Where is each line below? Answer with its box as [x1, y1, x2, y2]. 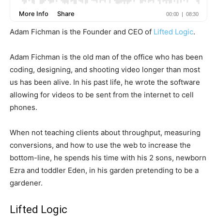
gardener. [10, 178, 43, 187]
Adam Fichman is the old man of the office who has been [10, 52, 203, 62]
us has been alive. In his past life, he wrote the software [10, 77, 200, 87]
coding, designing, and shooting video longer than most [10, 65, 200, 74]
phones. [10, 103, 37, 112]
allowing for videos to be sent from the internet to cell [10, 90, 194, 99]
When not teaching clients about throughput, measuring [10, 128, 201, 137]
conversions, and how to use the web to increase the [10, 140, 191, 150]
